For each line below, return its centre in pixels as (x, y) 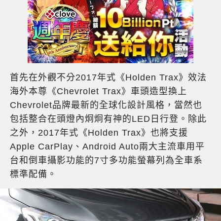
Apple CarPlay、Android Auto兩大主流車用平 (107, 147)
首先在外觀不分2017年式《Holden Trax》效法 (108, 78)
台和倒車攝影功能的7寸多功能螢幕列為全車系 (106, 161)
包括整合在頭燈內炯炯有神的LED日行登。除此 (108, 119)
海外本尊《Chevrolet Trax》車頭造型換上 (98, 92)
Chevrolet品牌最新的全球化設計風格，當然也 (106, 105)
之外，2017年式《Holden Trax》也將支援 (99, 133)
